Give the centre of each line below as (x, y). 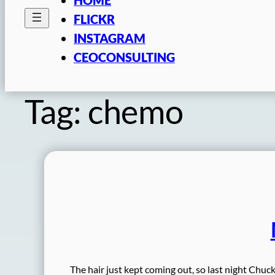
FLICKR (94, 19)
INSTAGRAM (110, 38)
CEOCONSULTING (124, 57)
